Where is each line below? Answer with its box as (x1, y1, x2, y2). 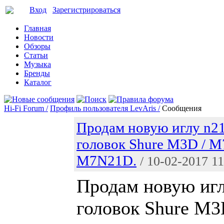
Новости (24, 33, 53, 41)
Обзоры (24, 42, 50, 50)
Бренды (24, 69, 50, 77)
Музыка (24, 60, 51, 68)
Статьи (24, 51, 48, 59)
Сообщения (162, 104, 201, 112)
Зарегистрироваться (52, 5, 120, 14)
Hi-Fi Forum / (4, 104, 48, 112)
